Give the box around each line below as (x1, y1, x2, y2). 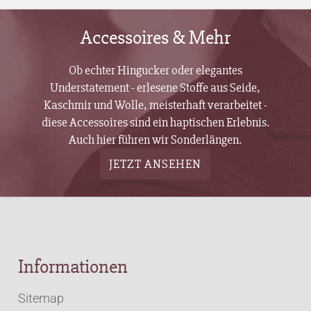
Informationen (18, 255, 128, 278)
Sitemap (18, 291, 65, 305)
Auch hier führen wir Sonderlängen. (69, 131, 242, 147)
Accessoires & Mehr (81, 25, 230, 49)
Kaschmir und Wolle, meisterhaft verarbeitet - (43, 96, 267, 112)
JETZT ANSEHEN (109, 155, 202, 171)
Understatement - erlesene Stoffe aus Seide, (50, 79, 261, 95)
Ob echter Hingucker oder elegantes (68, 62, 242, 78)
